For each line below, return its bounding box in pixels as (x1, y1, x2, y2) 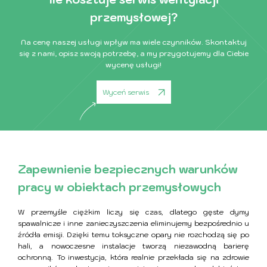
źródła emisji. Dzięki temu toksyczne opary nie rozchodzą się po (18, 230, 249, 240)
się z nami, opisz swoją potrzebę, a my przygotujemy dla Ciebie (18, 49, 249, 58)
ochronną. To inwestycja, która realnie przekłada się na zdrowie (18, 253, 249, 262)
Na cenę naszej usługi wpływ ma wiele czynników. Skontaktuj (20, 38, 247, 47)
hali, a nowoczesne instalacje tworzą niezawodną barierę (18, 241, 249, 251)
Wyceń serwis (102, 88, 149, 97)
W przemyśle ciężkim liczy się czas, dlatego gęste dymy (18, 207, 249, 217)
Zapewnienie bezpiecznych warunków (18, 162, 238, 177)
